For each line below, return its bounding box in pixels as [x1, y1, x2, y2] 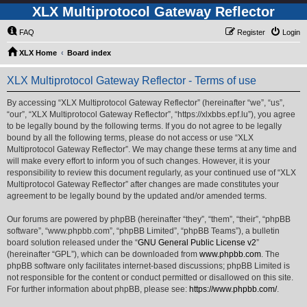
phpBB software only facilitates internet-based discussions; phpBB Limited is [7, 261, 290, 271]
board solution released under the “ [7, 238, 138, 247]
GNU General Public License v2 [138, 238, 256, 247]
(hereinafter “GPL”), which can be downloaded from [7, 249, 199, 259]
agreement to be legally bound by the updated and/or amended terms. [7, 191, 267, 201]
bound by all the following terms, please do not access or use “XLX [7, 133, 254, 143]
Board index [67, 49, 111, 57]
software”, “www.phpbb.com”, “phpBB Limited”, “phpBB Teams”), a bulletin [7, 226, 280, 236]
